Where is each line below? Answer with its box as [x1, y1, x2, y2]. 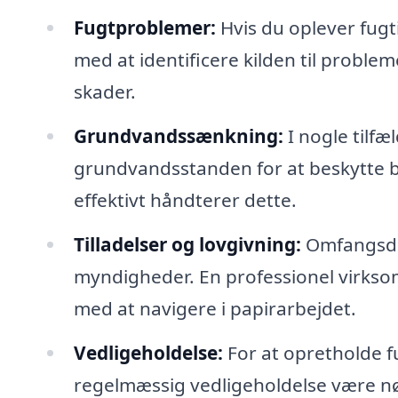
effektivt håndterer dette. [73, 187, 297, 212]
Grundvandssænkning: [73, 123, 283, 148]
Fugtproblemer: [73, 14, 216, 40]
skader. [73, 78, 136, 104]
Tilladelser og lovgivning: [73, 231, 301, 257]
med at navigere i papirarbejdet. [73, 295, 356, 321]
